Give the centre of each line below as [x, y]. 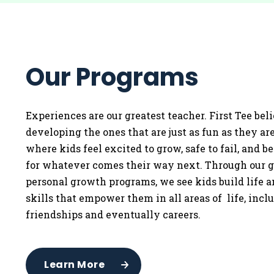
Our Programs [112, 77]
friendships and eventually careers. [113, 214]
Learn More [74, 264]
